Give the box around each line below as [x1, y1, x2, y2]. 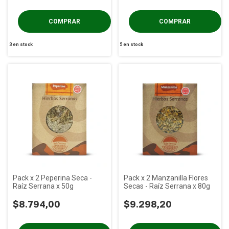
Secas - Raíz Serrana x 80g [123, 182, 210, 190]
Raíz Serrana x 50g [13, 182, 74, 190]
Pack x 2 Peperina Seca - [13, 174, 92, 182]
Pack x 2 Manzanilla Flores [123, 174, 208, 182]
